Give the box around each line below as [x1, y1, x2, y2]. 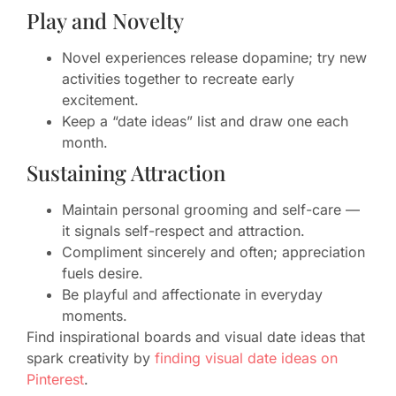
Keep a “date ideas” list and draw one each [62, 112, 348, 131]
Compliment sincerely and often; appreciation [62, 243, 365, 262]
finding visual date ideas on [155, 349, 338, 368]
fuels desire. [62, 264, 143, 283]
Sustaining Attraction [27, 158, 225, 187]
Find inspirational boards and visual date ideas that [27, 328, 365, 346]
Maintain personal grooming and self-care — [62, 201, 360, 219]
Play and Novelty [27, 6, 184, 35]
